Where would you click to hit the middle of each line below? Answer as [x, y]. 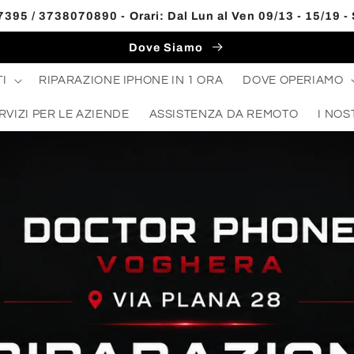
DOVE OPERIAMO [293, 80]
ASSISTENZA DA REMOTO [224, 114]
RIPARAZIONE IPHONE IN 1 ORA [131, 80]
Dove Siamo [168, 47]
